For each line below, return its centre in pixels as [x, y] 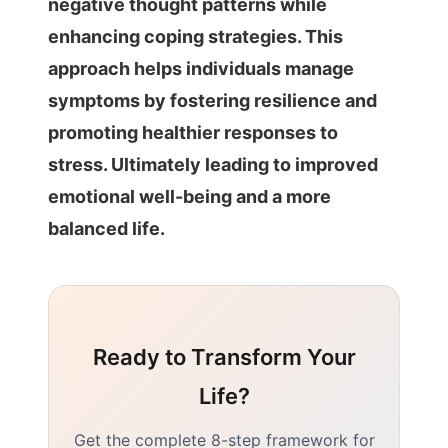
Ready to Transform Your [224, 357]
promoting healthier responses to [193, 132]
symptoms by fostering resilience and [212, 100]
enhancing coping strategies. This [195, 36]
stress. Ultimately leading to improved [213, 164]
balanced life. [106, 228]
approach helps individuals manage [201, 68]
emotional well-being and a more [189, 196]
